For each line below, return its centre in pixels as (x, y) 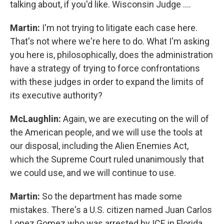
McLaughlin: (36, 119)
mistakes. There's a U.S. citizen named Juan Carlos (111, 210)
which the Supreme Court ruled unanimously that (107, 159)
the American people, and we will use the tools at (106, 132)
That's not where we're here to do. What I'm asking (110, 41)
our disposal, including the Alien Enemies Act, (99, 146)
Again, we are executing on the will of (136, 119)
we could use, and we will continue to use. (93, 173)
